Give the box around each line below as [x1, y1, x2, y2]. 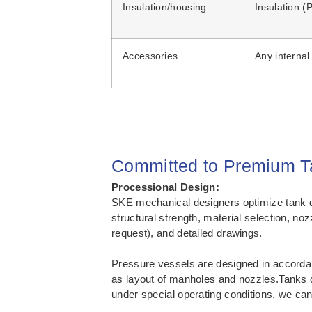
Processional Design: [111, 181, 219, 194]
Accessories [123, 51, 178, 62]
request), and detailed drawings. [111, 227, 263, 240]
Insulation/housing [123, 2, 207, 13]
